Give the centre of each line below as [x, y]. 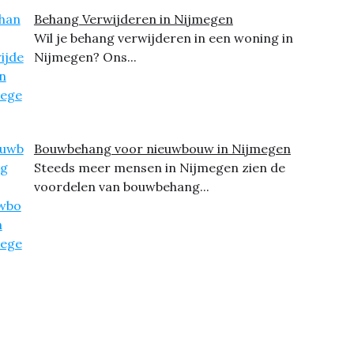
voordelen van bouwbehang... [121, 186]
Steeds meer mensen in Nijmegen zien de [159, 168]
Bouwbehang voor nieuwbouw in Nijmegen [162, 149]
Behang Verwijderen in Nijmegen [133, 19]
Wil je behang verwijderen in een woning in [163, 38]
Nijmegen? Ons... [85, 57]
